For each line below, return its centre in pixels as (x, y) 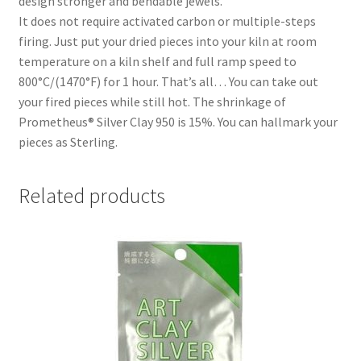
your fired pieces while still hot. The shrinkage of (152, 101)
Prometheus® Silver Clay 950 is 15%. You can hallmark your (178, 121)
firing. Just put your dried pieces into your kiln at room (167, 41)
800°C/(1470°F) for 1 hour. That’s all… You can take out (168, 81)
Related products (91, 195)
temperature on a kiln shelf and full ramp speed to (157, 61)
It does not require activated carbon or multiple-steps (167, 21)
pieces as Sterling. (68, 141)
